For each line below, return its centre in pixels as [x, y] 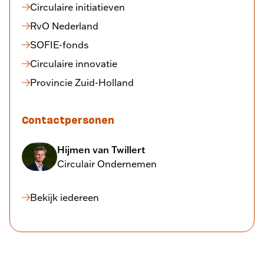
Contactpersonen [68, 121]
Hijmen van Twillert [101, 149]
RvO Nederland [64, 26]
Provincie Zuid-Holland [82, 82]
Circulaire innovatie [74, 63]
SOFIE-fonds [59, 44]
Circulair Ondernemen [107, 164]
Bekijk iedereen [65, 197]
